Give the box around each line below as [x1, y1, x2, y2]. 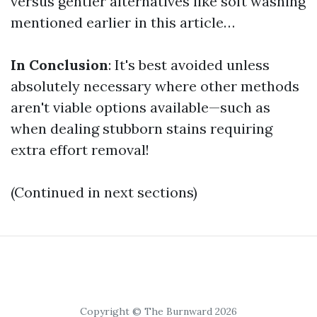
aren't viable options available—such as [11, 98, 270, 116]
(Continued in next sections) [11, 183, 197, 201]
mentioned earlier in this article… [11, 13, 235, 31]
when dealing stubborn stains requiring [11, 120, 272, 137]
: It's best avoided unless [108, 56, 270, 74]
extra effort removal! [11, 141, 149, 158]
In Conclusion [11, 56, 108, 74]
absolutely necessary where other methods [11, 77, 299, 95]
